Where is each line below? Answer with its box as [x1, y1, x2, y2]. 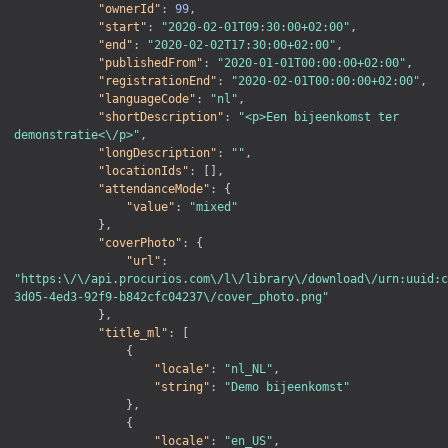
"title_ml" [98, 326, 168, 341]
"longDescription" [98, 146, 217, 161]
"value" [126, 200, 175, 215]
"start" [98, 20, 147, 35]
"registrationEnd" [98, 74, 217, 89]
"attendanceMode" [98, 182, 210, 197]
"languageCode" [98, 92, 196, 107]
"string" [154, 380, 210, 395]
